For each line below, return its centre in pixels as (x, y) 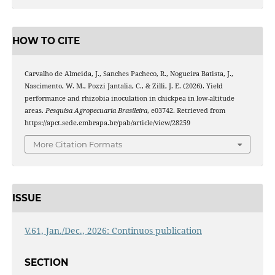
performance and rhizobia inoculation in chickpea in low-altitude (129, 98)
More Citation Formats (78, 145)
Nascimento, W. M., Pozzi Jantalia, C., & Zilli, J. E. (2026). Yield (123, 86)
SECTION (46, 263)
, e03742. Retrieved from (186, 110)
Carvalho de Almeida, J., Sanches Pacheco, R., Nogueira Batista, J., (129, 73)
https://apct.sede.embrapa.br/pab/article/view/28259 (107, 122)
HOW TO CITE (46, 41)
